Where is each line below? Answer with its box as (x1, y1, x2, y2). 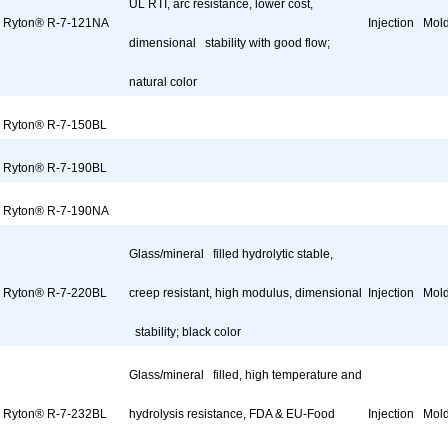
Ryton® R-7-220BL (3, 286, 107, 300)
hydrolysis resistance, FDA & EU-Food (129, 407, 341, 421)
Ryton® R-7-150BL (3, 118, 107, 132)
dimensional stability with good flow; (129, 36, 330, 50)
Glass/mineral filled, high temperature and (129, 368, 362, 382)
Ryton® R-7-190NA (3, 204, 109, 218)
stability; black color (129, 325, 241, 339)
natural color (129, 75, 197, 89)
